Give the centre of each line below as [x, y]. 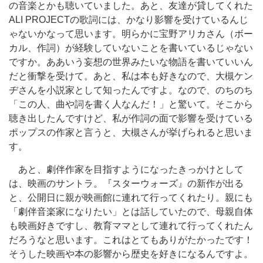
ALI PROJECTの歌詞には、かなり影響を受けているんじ [129, 20]
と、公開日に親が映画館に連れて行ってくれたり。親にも [131, 198]
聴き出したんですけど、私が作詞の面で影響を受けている [131, 118]
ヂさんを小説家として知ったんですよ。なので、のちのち [131, 90]
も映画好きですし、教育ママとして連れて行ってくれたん [131, 226]
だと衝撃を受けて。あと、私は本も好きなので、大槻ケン [131, 76]
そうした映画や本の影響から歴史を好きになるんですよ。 [131, 254]
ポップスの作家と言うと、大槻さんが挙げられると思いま [131, 132]
